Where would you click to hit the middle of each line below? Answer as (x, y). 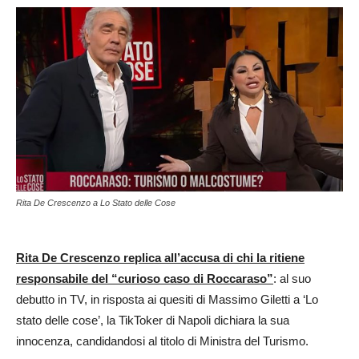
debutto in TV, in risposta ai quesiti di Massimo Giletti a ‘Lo (167, 299)
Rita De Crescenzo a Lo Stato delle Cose (96, 202)
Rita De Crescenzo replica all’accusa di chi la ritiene (160, 257)
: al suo (292, 278)
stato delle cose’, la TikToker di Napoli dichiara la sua (153, 320)
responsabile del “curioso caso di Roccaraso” (145, 278)
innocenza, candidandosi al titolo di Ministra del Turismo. (162, 341)
